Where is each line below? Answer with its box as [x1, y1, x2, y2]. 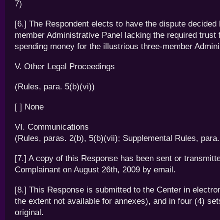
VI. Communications [15, 122, 89, 132]
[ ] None [15, 102, 44, 111]
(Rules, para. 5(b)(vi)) [15, 82, 95, 91]
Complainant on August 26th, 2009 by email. [15, 165, 176, 174]
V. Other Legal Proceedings [15, 62, 115, 71]
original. [15, 208, 44, 217]
